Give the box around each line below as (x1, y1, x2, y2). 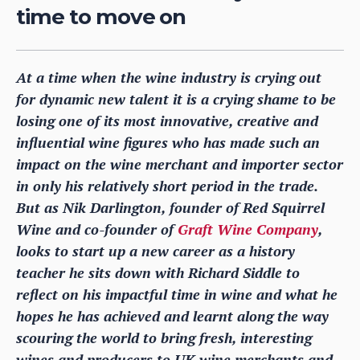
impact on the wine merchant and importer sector (16, 153, 343, 174)
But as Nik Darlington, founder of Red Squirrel (16, 197, 325, 217)
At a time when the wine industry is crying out (16, 67, 321, 87)
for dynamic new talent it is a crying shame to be (16, 88, 336, 108)
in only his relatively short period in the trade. (16, 175, 317, 195)
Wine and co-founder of (16, 219, 178, 239)
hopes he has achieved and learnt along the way (16, 305, 329, 325)
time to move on (16, 3, 186, 30)
